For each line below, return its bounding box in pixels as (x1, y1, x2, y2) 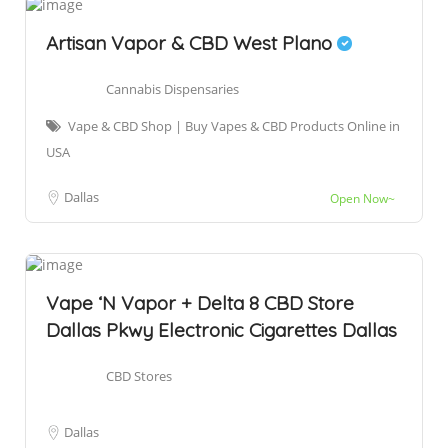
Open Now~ (330, 190, 395, 208)
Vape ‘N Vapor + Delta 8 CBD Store (46, 291, 354, 316)
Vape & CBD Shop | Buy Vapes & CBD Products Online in (68, 117, 400, 136)
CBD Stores (106, 367, 172, 386)
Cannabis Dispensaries (106, 80, 239, 99)
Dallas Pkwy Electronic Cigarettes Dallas (46, 318, 397, 343)
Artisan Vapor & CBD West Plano (46, 31, 337, 56)
